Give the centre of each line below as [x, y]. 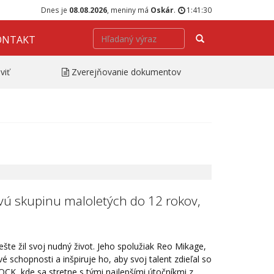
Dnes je [55, 10]
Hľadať [216, 38]
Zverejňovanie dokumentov [126, 72]
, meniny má [129, 10]
